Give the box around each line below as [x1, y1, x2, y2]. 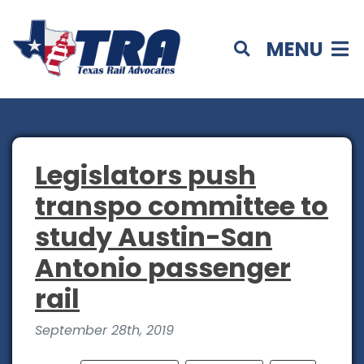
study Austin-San [35, 219, 272, 256]
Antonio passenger [35, 249, 291, 287]
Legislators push [35, 157, 256, 194]
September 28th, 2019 [35, 321, 174, 340]
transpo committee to [35, 188, 328, 225]
